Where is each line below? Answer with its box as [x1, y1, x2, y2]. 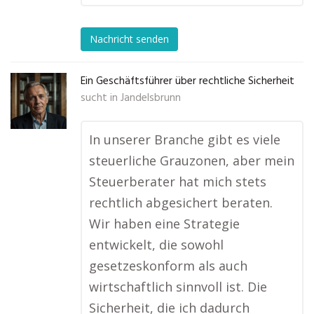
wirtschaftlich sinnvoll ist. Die [89, 278, 267, 295]
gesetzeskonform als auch [89, 257, 247, 274]
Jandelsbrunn [121, 90, 181, 107]
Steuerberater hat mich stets [89, 173, 266, 190]
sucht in [81, 90, 118, 107]
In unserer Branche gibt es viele [89, 131, 280, 148]
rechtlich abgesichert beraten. [89, 194, 273, 211]
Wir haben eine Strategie [89, 215, 240, 232]
